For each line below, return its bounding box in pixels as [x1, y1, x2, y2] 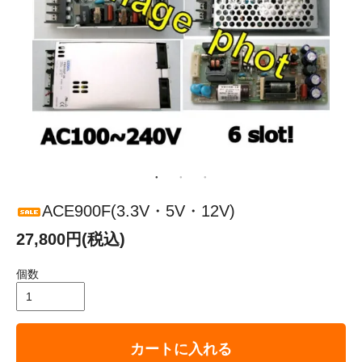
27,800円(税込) [16, 230, 125, 249]
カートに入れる [130, 341, 232, 358]
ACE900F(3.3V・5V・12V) [42, 202, 235, 221]
